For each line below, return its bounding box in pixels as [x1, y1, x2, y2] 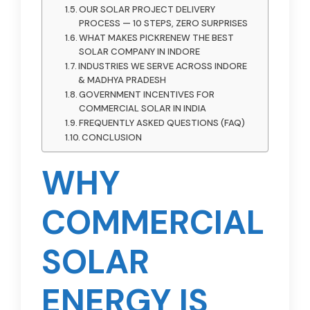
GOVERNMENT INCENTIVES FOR [79, 89, 215, 101]
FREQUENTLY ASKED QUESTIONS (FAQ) [79, 117, 246, 129]
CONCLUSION [82, 131, 143, 144]
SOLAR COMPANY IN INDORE [79, 46, 201, 58]
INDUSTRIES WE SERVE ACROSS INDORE [78, 60, 248, 73]
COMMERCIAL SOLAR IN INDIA [79, 102, 207, 115]
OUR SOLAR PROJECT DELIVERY [79, 3, 216, 16]
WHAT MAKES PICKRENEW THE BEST [79, 32, 235, 44]
